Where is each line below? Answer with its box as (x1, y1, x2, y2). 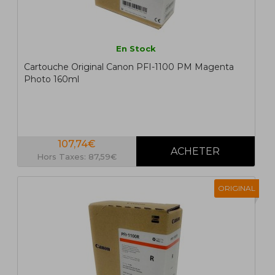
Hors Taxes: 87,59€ (37, 152, 117, 162)
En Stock (116, 44, 157, 54)
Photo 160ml (23, 74, 79, 85)
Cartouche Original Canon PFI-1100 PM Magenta (23, 61, 234, 73)
